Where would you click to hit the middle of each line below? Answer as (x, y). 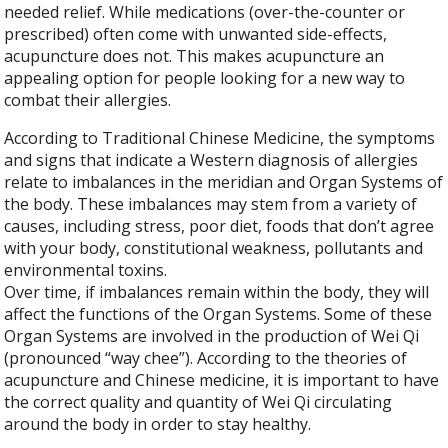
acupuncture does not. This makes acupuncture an (194, 56)
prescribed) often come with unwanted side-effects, (196, 34)
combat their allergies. (88, 100)
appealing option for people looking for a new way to (205, 78)
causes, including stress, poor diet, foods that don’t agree (219, 226)
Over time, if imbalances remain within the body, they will (217, 292)
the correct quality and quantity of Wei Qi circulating (198, 402)
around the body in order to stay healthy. (158, 424)
